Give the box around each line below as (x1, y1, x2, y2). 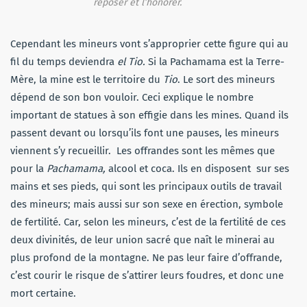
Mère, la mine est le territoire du (10, 73, 163, 86)
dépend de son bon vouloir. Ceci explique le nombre (10, 90, 254, 103)
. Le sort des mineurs (177, 73, 275, 86)
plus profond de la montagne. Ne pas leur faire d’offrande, (10, 251, 282, 264)
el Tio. (117, 55, 145, 68)
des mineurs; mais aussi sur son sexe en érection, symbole (10, 197, 283, 210)
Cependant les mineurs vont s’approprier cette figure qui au (10, 37, 288, 50)
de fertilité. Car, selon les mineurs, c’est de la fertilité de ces (10, 215, 286, 228)
